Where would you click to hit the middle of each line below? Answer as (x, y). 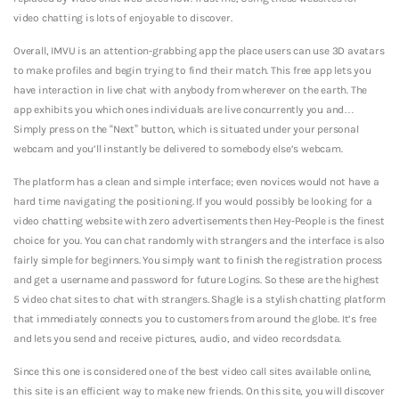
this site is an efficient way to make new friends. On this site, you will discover (199, 391)
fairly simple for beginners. (77, 260)
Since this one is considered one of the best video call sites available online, (193, 371)
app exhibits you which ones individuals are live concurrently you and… (184, 109)
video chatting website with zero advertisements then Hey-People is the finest (199, 220)
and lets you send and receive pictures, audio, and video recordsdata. (178, 338)
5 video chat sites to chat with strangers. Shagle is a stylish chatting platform (199, 299)
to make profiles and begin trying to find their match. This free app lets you (192, 70)
